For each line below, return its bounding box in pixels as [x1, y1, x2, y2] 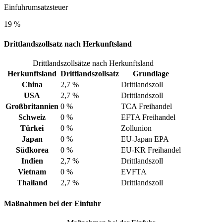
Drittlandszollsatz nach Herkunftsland [4, 39, 132, 48]
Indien [21, 156, 43, 165]
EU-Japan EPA [121, 134, 169, 143]
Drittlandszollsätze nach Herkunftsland [33, 58, 154, 67]
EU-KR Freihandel [121, 145, 181, 154]
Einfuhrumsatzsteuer [4, 3, 68, 12]
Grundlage [133, 69, 169, 78]
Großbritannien [5, 102, 58, 111]
